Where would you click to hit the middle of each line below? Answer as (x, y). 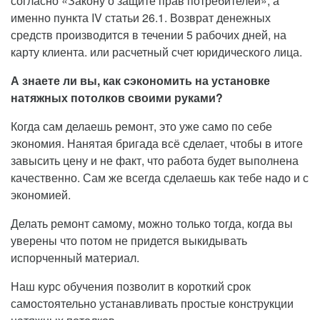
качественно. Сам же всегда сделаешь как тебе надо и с (160, 177)
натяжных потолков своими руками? (117, 97)
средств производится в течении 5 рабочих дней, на (149, 34)
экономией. (41, 194)
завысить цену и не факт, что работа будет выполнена (155, 160)
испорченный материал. (76, 257)
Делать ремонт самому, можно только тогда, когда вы (152, 223)
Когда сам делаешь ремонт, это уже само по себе (141, 126)
